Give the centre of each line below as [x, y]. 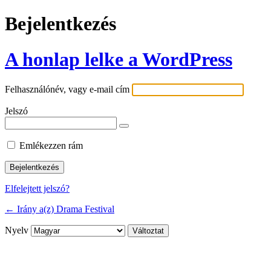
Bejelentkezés [60, 24]
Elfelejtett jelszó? [37, 189]
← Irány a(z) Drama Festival [60, 209]
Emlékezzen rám [51, 146]
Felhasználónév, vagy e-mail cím [67, 90]
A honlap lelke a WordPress [119, 59]
